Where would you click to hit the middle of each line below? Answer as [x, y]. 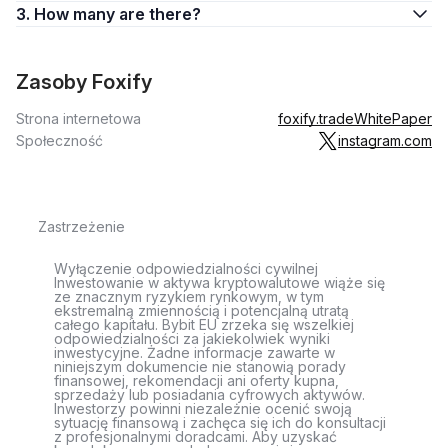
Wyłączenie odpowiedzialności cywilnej [186, 268]
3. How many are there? [160, 14]
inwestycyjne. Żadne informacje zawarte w [194, 352]
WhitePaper [393, 118]
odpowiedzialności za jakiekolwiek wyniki [192, 338]
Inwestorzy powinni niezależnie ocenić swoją [203, 408]
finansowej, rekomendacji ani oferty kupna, [196, 380]
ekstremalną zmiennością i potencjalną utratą [201, 310]
